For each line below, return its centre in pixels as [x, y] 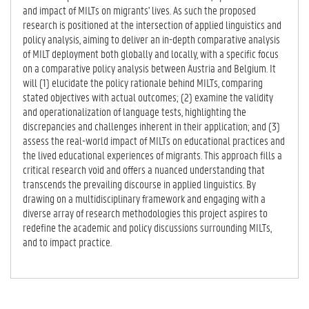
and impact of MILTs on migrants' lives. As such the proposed [139, 10]
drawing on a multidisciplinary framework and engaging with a [144, 198]
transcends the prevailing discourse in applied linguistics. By [139, 183]
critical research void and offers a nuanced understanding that [144, 169]
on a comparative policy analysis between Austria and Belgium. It [149, 68]
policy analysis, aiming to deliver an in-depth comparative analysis [151, 39]
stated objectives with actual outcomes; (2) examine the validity [148, 97]
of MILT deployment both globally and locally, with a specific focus [151, 53]
